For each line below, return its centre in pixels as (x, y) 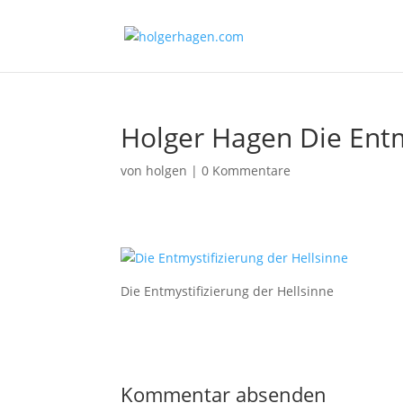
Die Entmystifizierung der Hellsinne (228, 291)
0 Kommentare (246, 170)
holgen (167, 170)
